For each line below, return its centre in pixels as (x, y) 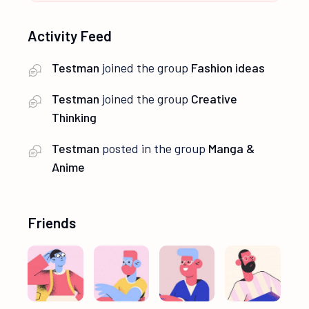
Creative (215, 99)
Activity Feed (70, 36)
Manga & (232, 149)
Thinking (74, 118)
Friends (52, 223)
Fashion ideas (228, 68)
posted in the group (154, 149)
